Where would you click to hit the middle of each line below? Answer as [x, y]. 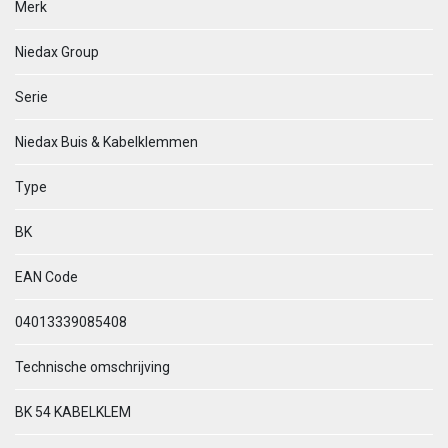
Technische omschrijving [92, 367]
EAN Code [46, 277]
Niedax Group [57, 52]
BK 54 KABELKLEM [73, 412]
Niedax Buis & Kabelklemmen [106, 142]
